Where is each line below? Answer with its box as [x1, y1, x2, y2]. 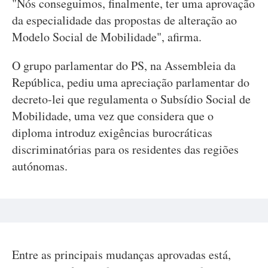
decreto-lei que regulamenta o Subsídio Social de [12, 91, 251, 107]
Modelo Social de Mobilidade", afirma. [12, 29, 202, 45]
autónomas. [12, 158, 68, 174]
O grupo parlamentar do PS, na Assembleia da [12, 57, 236, 74]
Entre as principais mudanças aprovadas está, [12, 246, 231, 263]
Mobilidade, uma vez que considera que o [12, 108, 214, 124]
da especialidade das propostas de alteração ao [12, 12, 237, 28]
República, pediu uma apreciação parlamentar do [12, 74, 249, 90]
